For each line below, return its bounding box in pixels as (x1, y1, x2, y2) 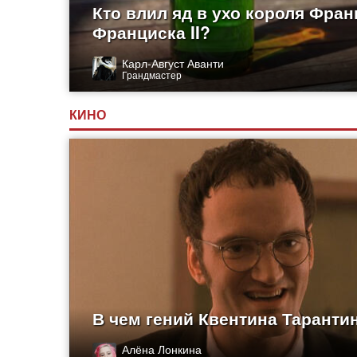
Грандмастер (122, 67, 182, 81)
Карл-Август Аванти (122, 54, 225, 71)
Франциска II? (92, 20, 211, 44)
